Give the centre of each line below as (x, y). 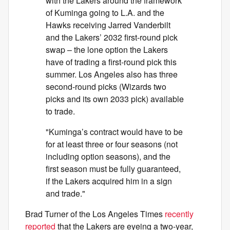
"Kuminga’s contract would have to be (114, 132)
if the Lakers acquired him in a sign (109, 181)
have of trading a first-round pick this (111, 62)
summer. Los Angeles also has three (112, 74)
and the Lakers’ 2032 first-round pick (112, 37)
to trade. (60, 111)
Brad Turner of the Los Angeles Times (95, 214)
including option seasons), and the (108, 156)
